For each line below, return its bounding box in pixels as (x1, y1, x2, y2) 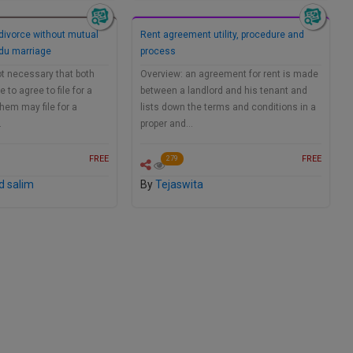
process (140, 46, 176, 58)
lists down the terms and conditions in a (140, 102, 316, 113)
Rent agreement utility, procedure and (140, 29, 304, 41)
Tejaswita (155, 178, 203, 191)
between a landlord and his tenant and (140, 85, 307, 97)
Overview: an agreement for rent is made (140, 69, 318, 80)
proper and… (140, 118, 193, 130)
